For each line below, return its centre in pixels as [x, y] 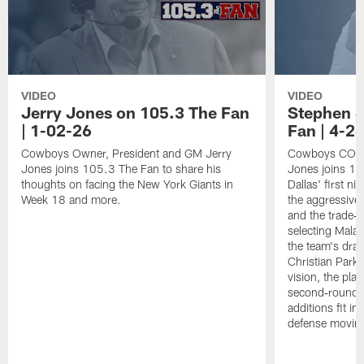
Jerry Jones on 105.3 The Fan [136, 113]
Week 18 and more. [71, 200]
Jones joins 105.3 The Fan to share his [121, 169]
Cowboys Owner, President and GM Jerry [127, 154]
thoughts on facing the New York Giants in [128, 184]
